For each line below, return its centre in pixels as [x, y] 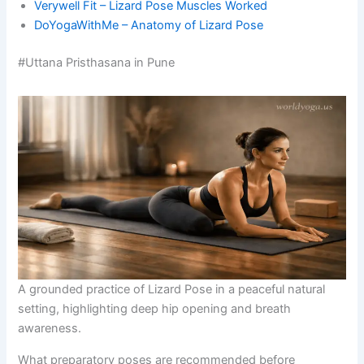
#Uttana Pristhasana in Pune [97, 62]
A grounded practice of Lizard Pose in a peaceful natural [172, 290]
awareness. [50, 329]
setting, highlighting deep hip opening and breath [155, 309]
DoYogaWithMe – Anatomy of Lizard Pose [149, 25]
